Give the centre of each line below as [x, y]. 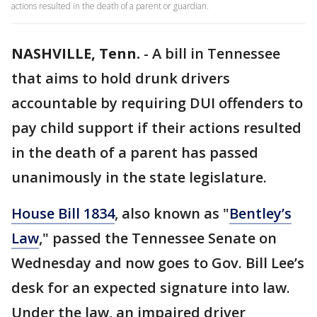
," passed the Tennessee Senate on [158, 238]
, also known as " [172, 213]
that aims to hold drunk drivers [121, 78]
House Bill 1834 [63, 213]
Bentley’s [260, 213]
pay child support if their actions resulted [156, 128]
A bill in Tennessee [216, 53]
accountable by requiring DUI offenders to [157, 103]
